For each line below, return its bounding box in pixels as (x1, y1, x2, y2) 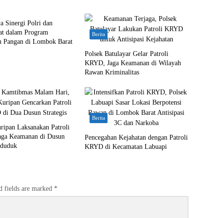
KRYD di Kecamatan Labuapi (84, 143, 167, 150)
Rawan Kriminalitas (84, 69, 139, 76)
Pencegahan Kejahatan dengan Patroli (84, 134, 188, 141)
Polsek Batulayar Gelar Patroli (84, 50, 168, 57)
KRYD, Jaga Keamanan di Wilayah (84, 59, 181, 67)
